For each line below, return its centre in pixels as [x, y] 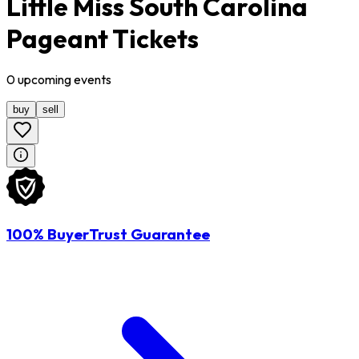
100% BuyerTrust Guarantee [108, 234]
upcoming [44, 80]
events [93, 80]
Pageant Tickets [103, 38]
